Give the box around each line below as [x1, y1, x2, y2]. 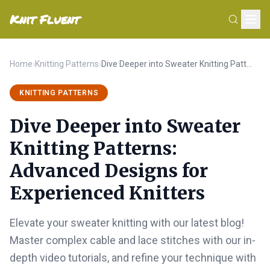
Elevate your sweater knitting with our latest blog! [10, 216, 244, 229]
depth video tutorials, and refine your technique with [10, 251, 256, 264]
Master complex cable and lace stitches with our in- [10, 234, 256, 246]
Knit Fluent [10, 11, 80, 28]
